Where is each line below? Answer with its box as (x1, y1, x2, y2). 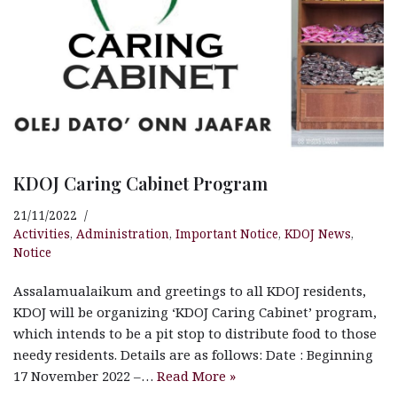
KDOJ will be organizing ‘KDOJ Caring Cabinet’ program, (13, 302, 377, 321)
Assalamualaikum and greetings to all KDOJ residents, (13, 281, 366, 300)
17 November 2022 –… (13, 366, 157, 385)
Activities (13, 225, 70, 242)
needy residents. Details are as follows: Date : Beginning (13, 345, 373, 363)
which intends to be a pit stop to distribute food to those (13, 323, 377, 342)
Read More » (157, 366, 236, 385)
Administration (76, 225, 169, 242)
